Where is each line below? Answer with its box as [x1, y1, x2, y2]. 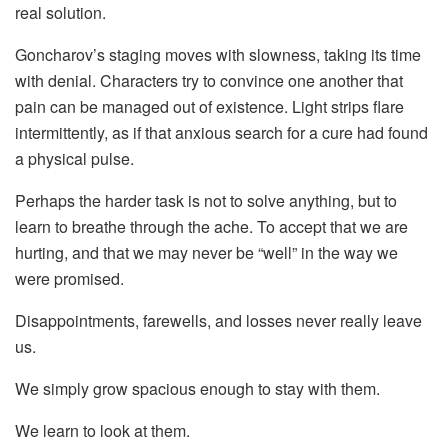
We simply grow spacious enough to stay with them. [15, 376, 380, 400]
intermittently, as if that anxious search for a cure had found [15, 120, 428, 144]
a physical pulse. [15, 146, 134, 170]
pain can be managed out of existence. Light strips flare [15, 94, 404, 118]
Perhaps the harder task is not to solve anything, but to [15, 188, 397, 212]
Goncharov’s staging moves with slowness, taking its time [15, 42, 421, 66]
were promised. [15, 266, 124, 290]
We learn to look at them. [15, 418, 190, 442]
